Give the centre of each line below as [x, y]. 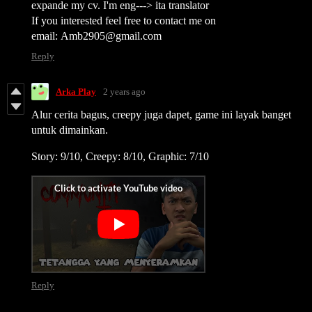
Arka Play [76, 91]
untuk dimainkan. [70, 130]
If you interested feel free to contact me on [124, 21]
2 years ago [124, 91]
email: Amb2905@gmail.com [96, 36]
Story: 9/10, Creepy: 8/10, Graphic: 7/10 [120, 157]
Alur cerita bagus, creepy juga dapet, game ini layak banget [161, 115]
